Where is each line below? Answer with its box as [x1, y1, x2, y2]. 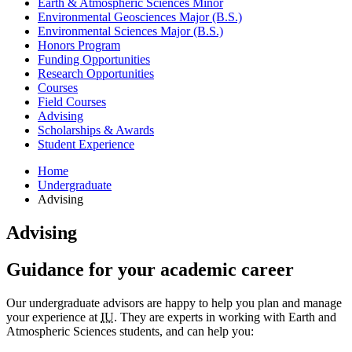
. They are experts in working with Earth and [114, 310, 336, 324]
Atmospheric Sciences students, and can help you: [6, 324, 254, 338]
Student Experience [38, 137, 134, 151]
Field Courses [38, 94, 106, 108]
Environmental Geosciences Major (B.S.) [38, 9, 242, 24]
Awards [113, 123, 154, 137]
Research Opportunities [38, 66, 154, 80]
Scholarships [38, 123, 104, 137]
